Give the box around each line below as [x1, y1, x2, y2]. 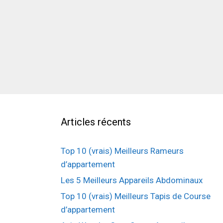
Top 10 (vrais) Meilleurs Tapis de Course [61, 191, 211, 202]
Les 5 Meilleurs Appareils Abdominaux [61, 175, 203, 186]
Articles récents [61, 116, 131, 128]
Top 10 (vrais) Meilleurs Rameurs [61, 146, 184, 156]
